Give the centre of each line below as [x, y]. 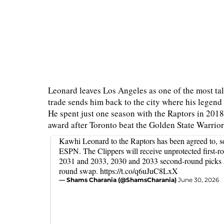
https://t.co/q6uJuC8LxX [139, 171]
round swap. [79, 171]
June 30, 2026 [198, 180]
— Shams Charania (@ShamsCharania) [118, 180]
